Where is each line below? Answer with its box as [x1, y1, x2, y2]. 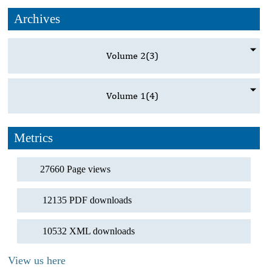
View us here [8, 254, 66, 267]
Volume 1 [106, 89, 146, 101]
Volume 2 [106, 49, 146, 61]
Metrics [14, 130, 53, 145]
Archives [14, 11, 60, 26]
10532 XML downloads [42, 225, 135, 236]
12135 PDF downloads [42, 194, 132, 205]
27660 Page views [40, 163, 110, 174]
